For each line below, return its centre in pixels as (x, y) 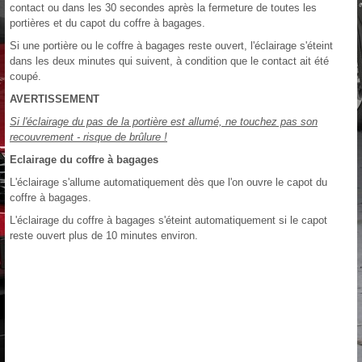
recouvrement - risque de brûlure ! (88, 137)
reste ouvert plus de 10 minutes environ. (104, 235)
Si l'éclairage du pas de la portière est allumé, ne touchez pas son (164, 121)
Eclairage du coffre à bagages (84, 159)
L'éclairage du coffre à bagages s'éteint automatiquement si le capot (168, 220)
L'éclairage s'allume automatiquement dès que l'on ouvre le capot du (168, 182)
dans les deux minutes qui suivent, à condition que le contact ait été (169, 61)
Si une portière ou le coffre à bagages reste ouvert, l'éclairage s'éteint (171, 45)
